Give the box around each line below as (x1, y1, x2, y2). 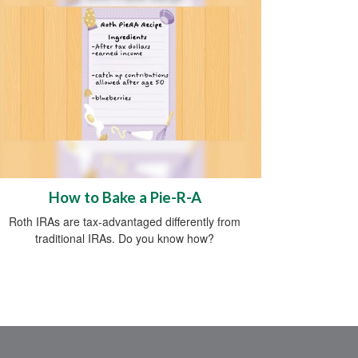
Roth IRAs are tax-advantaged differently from (9, 213, 241, 230)
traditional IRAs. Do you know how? (35, 230, 214, 247)
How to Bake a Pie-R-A (48, 189, 201, 207)
